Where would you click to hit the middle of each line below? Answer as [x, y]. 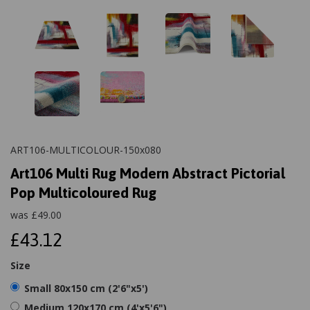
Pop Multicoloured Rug [83, 192]
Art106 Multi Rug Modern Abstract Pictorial [148, 173]
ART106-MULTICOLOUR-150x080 [86, 149]
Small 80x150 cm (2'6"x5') [86, 288]
